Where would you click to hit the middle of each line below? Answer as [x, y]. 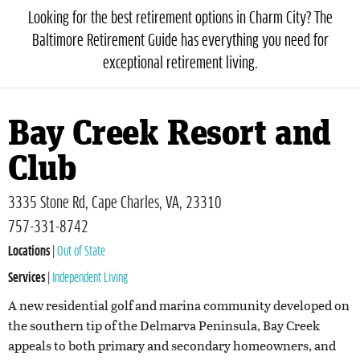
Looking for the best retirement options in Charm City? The [180, 19]
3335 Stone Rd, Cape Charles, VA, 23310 [115, 204]
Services [27, 278]
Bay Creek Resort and [170, 135]
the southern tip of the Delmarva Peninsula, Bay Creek [164, 325]
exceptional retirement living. [180, 64]
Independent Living [90, 278]
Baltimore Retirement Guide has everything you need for [180, 41]
